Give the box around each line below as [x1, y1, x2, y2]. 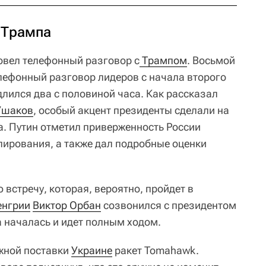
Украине [71, 243, 112, 256]
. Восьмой [187, 53, 235, 66]
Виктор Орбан [33, 198, 101, 211]
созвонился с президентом [101, 198, 236, 211]
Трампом [140, 53, 187, 66]
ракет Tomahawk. [112, 243, 199, 256]
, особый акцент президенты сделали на [33, 103, 229, 116]
